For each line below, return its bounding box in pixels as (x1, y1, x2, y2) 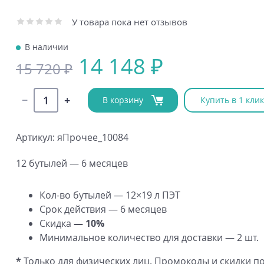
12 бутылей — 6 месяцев (16, 157, 128, 170)
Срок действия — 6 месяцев (39, 203, 167, 216)
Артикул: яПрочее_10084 (16, 131, 128, 144)
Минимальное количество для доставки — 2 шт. (39, 231, 259, 244)
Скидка (39, 217, 74, 230)
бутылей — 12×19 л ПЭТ (71, 189, 180, 202)
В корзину (103, 94, 146, 105)
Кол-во (39, 189, 71, 202)
